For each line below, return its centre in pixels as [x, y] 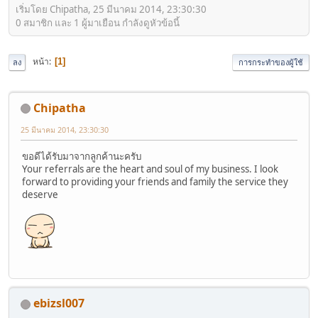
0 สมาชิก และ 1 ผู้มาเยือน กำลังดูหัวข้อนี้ [98, 22]
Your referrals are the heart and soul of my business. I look [150, 169]
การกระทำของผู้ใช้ [271, 62]
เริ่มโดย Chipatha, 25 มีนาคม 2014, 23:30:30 [111, 9]
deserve [40, 194]
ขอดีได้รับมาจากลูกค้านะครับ [82, 156]
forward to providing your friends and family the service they [155, 181]
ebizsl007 [59, 303]
